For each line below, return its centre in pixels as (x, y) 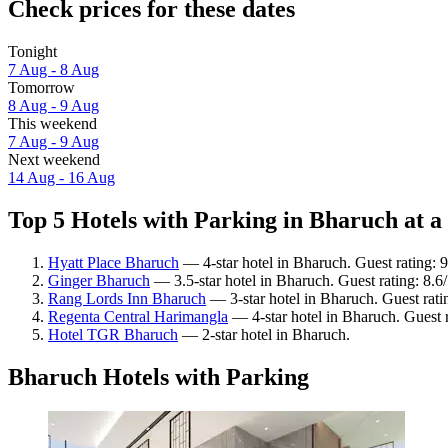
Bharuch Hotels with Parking (158, 376)
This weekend (52, 124)
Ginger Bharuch (99, 280)
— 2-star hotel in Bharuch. (264, 334)
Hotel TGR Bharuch (113, 334)
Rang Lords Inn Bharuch (127, 298)
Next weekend (54, 160)
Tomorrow (41, 88)
